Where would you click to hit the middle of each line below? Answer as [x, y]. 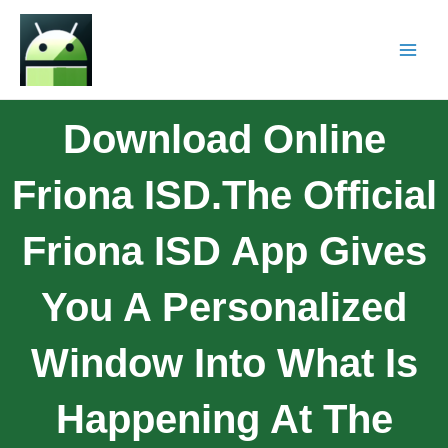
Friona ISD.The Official [224, 194]
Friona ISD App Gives [224, 250]
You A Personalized [224, 306]
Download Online [224, 138]
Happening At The [224, 418]
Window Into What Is [224, 362]
